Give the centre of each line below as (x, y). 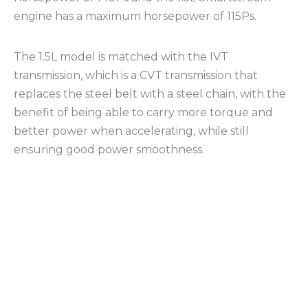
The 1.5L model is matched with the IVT (121, 57)
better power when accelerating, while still (131, 131)
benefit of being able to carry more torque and (143, 113)
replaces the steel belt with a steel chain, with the (150, 94)
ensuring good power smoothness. (109, 150)
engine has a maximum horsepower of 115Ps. (135, 16)
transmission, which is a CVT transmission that (136, 76)
